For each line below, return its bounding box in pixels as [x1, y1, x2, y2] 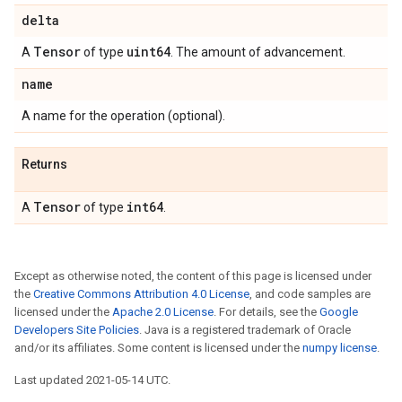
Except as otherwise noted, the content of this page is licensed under [14, 269, 371, 283]
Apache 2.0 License [112, 305, 214, 319]
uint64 [127, 43, 170, 60]
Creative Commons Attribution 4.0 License [33, 287, 249, 301]
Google [319, 305, 358, 319]
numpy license [302, 341, 377, 354]
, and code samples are [249, 287, 371, 301]
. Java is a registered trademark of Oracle [139, 323, 351, 336]
